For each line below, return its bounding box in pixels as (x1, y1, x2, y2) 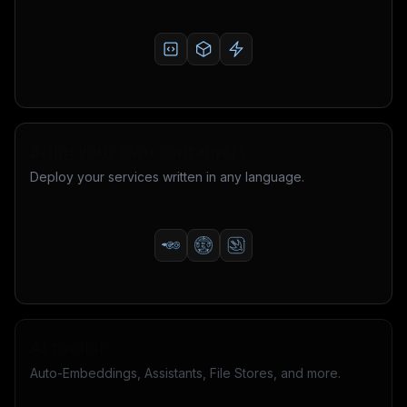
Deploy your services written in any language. (30, 168, 304, 184)
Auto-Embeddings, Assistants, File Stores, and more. (30, 364, 341, 381)
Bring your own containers (30, 139, 246, 162)
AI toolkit (30, 335, 105, 358)
